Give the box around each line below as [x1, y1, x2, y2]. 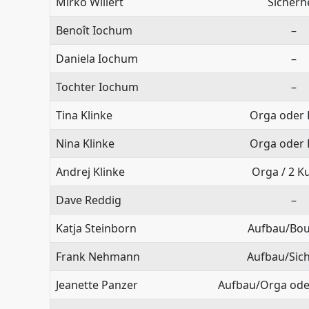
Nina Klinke [56, 135, 114, 151]
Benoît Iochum [56, 22, 132, 38]
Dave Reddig [56, 192, 121, 208]
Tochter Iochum [56, 79, 139, 94]
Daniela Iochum [56, 50, 138, 66]
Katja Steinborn [56, 220, 137, 236]
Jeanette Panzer [56, 277, 138, 292]
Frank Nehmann [56, 248, 140, 264]
